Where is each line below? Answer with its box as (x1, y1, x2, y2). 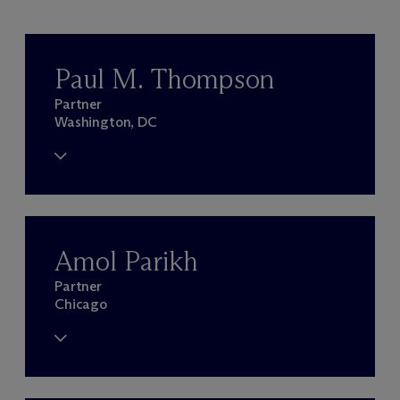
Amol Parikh (54, 244, 198, 278)
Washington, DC (54, 112, 157, 130)
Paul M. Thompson (54, 62, 275, 96)
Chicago (54, 295, 107, 312)
